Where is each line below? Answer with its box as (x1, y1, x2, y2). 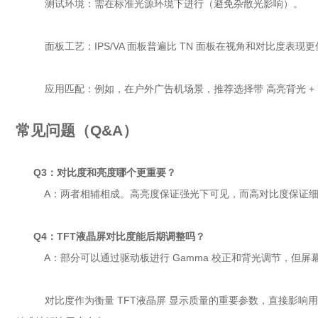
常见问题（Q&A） (16, 122, 138, 138)
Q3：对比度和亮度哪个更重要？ (33, 167, 176, 178)
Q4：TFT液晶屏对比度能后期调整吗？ (33, 231, 205, 242)
